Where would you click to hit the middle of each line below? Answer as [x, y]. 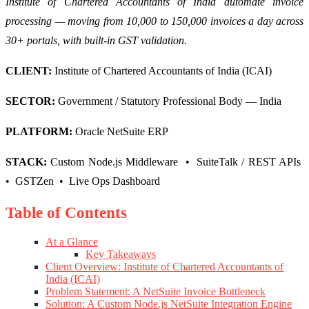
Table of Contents [66, 212]
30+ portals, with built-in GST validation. [96, 40]
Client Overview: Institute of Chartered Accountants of [165, 266]
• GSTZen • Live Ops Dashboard [83, 181]
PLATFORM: [40, 131]
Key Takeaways [121, 254]
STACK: [28, 161]
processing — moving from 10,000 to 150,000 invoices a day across [154, 21]
